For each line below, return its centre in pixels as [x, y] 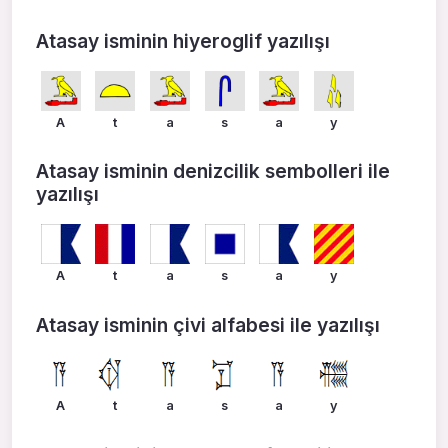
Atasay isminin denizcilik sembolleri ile [213, 171]
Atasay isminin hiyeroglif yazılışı [183, 41]
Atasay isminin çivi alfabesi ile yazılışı [208, 324]
